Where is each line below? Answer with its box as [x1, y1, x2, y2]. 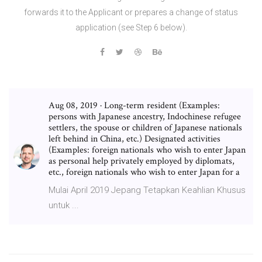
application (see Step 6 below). [75, 22, 187, 32]
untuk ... [49, 199, 79, 211]
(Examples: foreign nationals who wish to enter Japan [49, 143, 246, 156]
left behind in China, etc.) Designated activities [49, 132, 220, 145]
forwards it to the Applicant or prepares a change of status [24, 7, 238, 17]
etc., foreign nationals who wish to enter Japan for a [49, 166, 240, 178]
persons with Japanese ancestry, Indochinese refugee [49, 110, 241, 123]
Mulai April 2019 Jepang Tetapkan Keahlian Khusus [49, 184, 246, 195]
